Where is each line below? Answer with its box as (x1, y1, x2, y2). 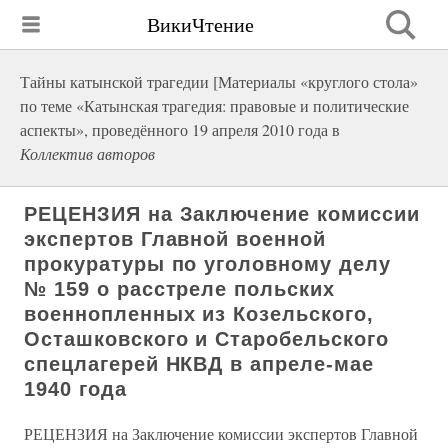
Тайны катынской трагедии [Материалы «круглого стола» (20, 71, 418, 92)
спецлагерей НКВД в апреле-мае (24, 353, 374, 375)
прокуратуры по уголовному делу (24, 253, 391, 275)
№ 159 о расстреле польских (24, 278, 335, 300)
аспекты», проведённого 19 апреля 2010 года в (20, 119, 340, 140)
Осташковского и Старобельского (24, 328, 389, 350)
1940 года (24, 378, 127, 400)
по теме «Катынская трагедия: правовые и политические (20, 95, 409, 116)
